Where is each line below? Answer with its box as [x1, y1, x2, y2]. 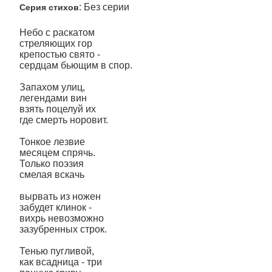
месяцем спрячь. [19, 148, 95, 158]
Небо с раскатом [19, 27, 95, 38]
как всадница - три [19, 257, 102, 267]
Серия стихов [19, 2, 79, 12]
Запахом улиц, [19, 82, 85, 92]
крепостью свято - [19, 49, 100, 59]
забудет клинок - [19, 202, 92, 212]
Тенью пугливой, [19, 246, 94, 256]
